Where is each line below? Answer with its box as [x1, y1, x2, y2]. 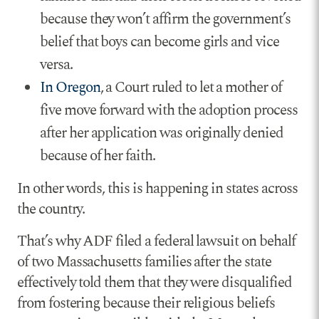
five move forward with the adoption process [40, 98, 298, 122]
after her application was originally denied [40, 121, 283, 145]
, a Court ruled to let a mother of [100, 75, 282, 99]
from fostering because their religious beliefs [17, 291, 275, 315]
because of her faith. [40, 144, 155, 167]
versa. [40, 53, 73, 76]
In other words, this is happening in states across [17, 177, 298, 200]
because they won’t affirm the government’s [40, 7, 291, 31]
